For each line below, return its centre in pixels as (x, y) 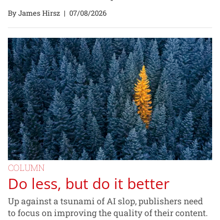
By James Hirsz (34, 13)
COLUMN (26, 167)
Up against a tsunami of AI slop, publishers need (105, 201)
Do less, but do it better (89, 183)
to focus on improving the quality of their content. (108, 213)
